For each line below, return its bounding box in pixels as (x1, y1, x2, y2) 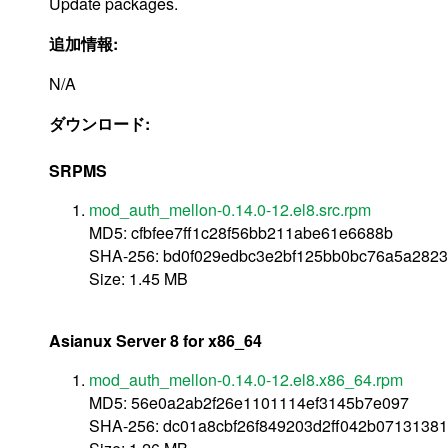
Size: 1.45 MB (89, 266, 188, 290)
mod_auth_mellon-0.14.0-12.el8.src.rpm (89, 197, 371, 221)
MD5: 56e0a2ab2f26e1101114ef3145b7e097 (89, 390, 409, 414)
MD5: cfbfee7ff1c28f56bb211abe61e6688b (89, 220, 393, 244)
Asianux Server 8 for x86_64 (49, 328, 262, 352)
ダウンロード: (49, 111, 154, 135)
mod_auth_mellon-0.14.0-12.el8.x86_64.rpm (89, 367, 403, 391)
